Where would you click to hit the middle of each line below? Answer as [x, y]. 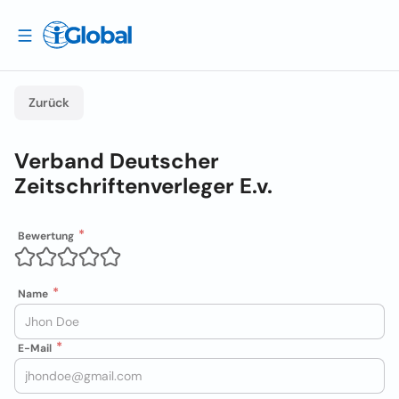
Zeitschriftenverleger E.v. [143, 186]
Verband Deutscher [117, 161]
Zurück [49, 102]
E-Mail [35, 348]
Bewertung [46, 236]
